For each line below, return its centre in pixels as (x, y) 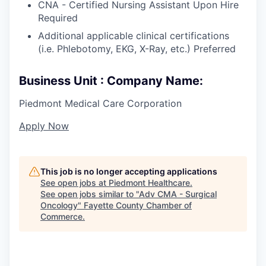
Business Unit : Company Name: (111, 80)
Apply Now (44, 126)
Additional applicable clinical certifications (134, 35)
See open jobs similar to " (90, 194)
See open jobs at (75, 182)
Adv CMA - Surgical (178, 194)
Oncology (59, 205)
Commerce (61, 216)
